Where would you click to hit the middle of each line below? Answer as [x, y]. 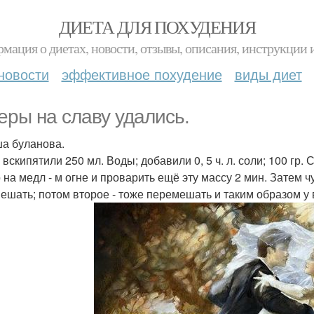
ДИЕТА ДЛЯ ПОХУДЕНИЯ [157, 27]
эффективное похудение [142, 74]
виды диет [268, 74]
